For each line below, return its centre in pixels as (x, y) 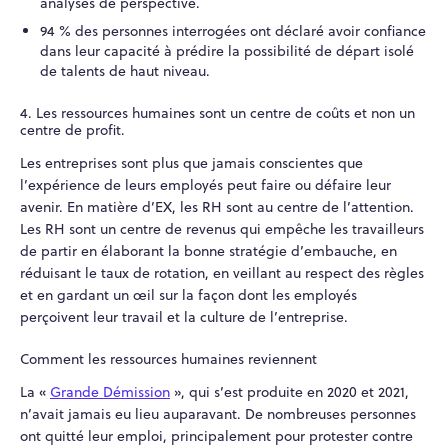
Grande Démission (110, 392)
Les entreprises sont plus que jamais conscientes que (191, 162)
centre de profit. (72, 129)
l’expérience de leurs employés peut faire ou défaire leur (205, 184)
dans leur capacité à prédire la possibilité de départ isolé (226, 51)
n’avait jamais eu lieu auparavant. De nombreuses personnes (218, 414)
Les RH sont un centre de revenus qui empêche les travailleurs (222, 228)
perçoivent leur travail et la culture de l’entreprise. (184, 316)
